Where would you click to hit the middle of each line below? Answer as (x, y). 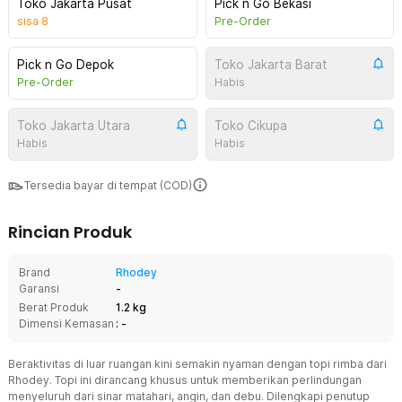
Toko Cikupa (250, 126)
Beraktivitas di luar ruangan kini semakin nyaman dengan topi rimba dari (197, 364)
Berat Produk (54, 307)
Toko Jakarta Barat (271, 65)
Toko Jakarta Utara (74, 126)
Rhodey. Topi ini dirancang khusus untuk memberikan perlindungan (185, 380)
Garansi (39, 288)
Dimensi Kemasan (66, 323)
